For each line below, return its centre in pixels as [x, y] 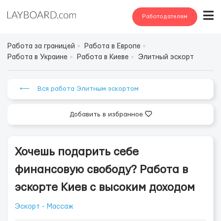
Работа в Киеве [103, 57]
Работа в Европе [112, 46]
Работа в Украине [37, 57]
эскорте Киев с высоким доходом [105, 187]
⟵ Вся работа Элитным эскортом [79, 89]
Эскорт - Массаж [44, 207]
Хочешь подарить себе [77, 152]
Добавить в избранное [107, 114]
